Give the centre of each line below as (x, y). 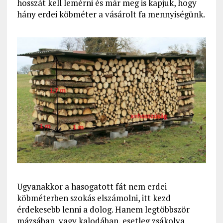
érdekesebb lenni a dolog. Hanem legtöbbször (103, 210)
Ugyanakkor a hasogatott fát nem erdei (92, 187)
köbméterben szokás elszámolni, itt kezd (94, 198)
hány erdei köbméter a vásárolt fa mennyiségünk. (111, 14)
